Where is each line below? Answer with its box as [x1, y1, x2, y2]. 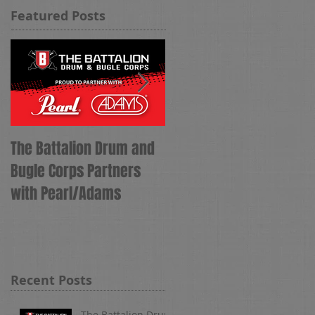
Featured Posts [11, 6, 105, 25]
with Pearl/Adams [11, 181, 121, 205]
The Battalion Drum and [11, 136, 155, 160]
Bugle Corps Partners [11, 159, 141, 182]
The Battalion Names [165, 136, 292, 160]
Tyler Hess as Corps [165, 159, 285, 182]
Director [165, 181, 216, 205]
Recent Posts [11, 271, 92, 290]
